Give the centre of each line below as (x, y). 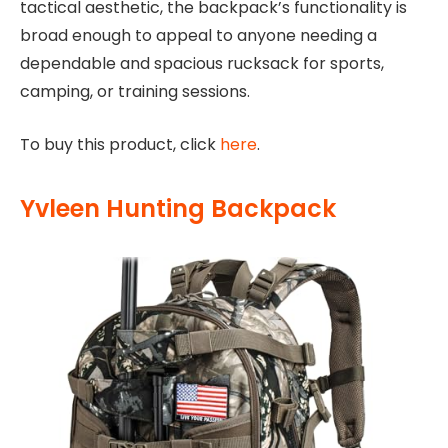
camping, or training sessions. (135, 92)
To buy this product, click (120, 144)
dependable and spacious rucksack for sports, (202, 64)
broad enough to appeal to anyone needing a (198, 36)
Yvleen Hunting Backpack (178, 209)
